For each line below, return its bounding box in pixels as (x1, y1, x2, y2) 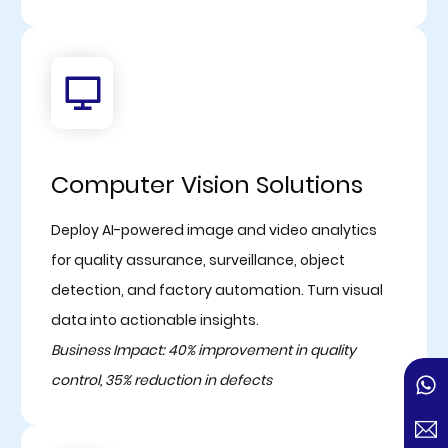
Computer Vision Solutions (50, 167, 363, 201)
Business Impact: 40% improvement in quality (50, 339, 356, 360)
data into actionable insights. (50, 309, 259, 330)
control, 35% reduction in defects (50, 369, 272, 390)
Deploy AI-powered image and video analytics (50, 219, 377, 240)
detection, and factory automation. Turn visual (50, 279, 383, 300)
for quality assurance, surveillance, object (50, 249, 345, 270)
